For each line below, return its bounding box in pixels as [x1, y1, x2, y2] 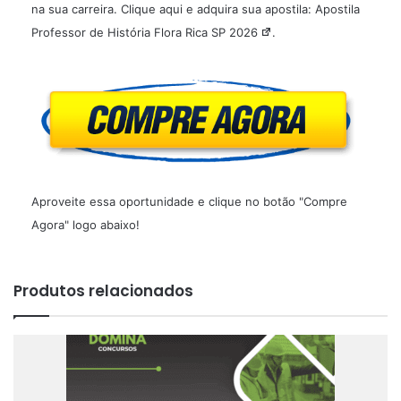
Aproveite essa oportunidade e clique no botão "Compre [31, 193, 347, 209]
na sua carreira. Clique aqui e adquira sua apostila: [31, 2, 315, 17]
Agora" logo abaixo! [31, 217, 140, 232]
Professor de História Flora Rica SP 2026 [31, 25, 258, 40]
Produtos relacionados [13, 279, 193, 302]
